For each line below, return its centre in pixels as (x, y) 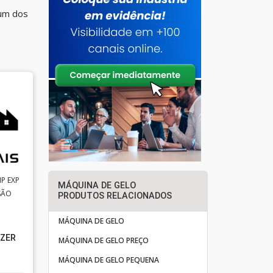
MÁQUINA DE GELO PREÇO (103, 240)
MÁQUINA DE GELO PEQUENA (108, 260)
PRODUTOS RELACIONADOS (115, 196)
